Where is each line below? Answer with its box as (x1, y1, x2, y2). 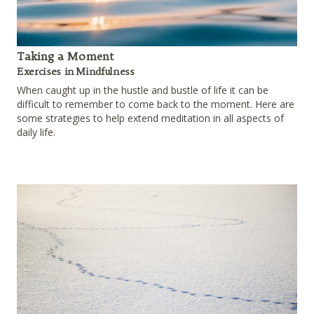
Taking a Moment (17, 49, 114, 64)
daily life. (17, 125, 55, 139)
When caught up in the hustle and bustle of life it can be (17, 83, 268, 97)
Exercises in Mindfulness (17, 65, 135, 78)
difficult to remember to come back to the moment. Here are (17, 97, 294, 111)
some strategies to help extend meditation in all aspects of (17, 111, 284, 125)
